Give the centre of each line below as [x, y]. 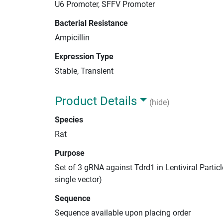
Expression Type [84, 56]
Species [69, 119]
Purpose [70, 153]
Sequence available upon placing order [123, 213]
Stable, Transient [84, 71]
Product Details [96, 101]
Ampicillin [72, 37]
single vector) [78, 179]
